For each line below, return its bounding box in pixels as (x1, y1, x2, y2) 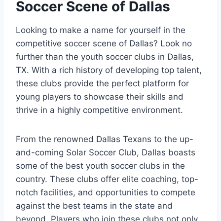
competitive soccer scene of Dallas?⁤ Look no (16, 38, 192, 48)
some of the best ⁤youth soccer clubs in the (16, 160, 185, 171)
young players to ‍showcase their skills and (16, 91, 184, 102)
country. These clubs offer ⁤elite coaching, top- (16, 174, 198, 184)
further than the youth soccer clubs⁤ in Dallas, (16, 51, 194, 62)
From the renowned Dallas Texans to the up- (16, 134, 193, 144)
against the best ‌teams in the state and (16, 200, 173, 211)
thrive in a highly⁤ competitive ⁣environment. (16, 105, 183, 115)
